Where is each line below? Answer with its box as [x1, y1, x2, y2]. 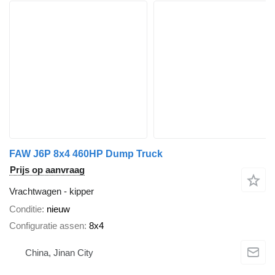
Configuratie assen [9, 220, 84, 231]
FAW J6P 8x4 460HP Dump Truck [9, 149, 163, 160]
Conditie [9, 204, 42, 215]
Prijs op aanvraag [10, 165, 85, 176]
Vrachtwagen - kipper [9, 186, 94, 197]
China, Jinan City [25, 247, 93, 258]
